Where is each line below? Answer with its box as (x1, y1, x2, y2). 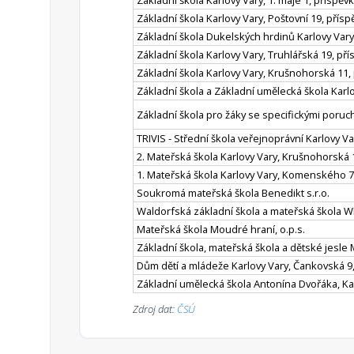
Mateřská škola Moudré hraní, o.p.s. (137, 222, 305, 237)
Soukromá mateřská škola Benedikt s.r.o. (137, 186, 330, 201)
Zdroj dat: (133, 302, 177, 317)
